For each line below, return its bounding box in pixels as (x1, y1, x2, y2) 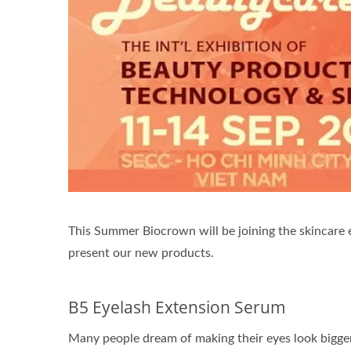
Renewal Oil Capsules (108, 60, 240, 74)
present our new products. (68, 246, 214, 259)
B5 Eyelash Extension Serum (68, 295, 286, 318)
